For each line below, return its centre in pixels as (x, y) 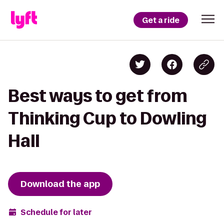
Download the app (60, 184)
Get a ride (161, 20)
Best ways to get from (98, 96)
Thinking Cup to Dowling (107, 118)
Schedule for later (56, 212)
